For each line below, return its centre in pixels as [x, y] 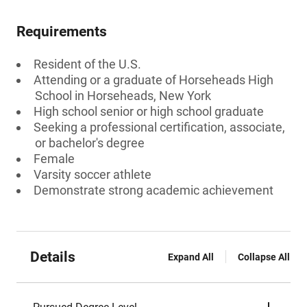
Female [54, 159]
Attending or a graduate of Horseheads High [153, 80]
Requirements [62, 32]
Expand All [191, 257]
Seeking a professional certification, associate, [159, 127]
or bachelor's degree [90, 143]
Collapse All [264, 257]
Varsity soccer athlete [93, 174]
